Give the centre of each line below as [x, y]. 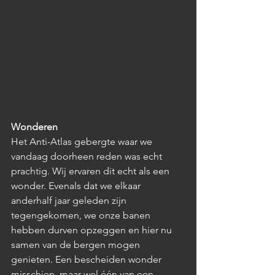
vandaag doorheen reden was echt [88, 156]
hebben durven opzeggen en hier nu [93, 230]
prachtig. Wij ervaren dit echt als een [91, 171]
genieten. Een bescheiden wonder [87, 259]
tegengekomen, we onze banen [82, 215]
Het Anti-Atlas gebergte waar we [83, 141]
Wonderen [34, 126]
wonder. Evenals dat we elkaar [77, 185]
